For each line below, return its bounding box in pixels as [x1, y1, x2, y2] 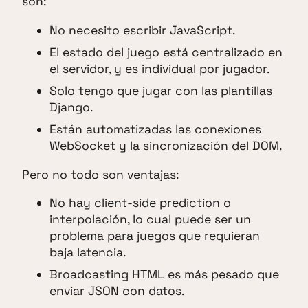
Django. [49, 99, 93, 115]
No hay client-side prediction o [49, 195, 231, 211]
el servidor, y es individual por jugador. [49, 60, 269, 76]
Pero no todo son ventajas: [22, 166, 179, 182]
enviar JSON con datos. [49, 283, 184, 299]
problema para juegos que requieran [49, 228, 260, 244]
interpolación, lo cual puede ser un [49, 212, 251, 228]
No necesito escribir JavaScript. [49, 22, 235, 38]
